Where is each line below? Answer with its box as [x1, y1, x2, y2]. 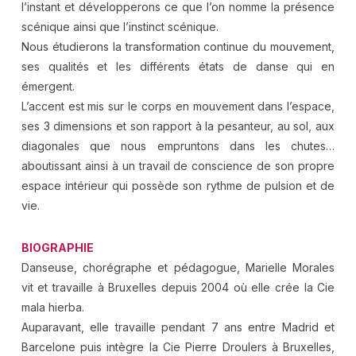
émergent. [21, 79, 75, 93]
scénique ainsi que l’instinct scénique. [21, 19, 219, 33]
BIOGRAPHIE [21, 240, 94, 254]
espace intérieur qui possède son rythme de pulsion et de [21, 178, 335, 192]
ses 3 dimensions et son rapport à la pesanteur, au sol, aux [21, 118, 335, 133]
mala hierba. [21, 300, 84, 314]
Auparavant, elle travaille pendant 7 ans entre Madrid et [21, 319, 335, 334]
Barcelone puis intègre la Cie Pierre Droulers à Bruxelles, [21, 339, 335, 354]
